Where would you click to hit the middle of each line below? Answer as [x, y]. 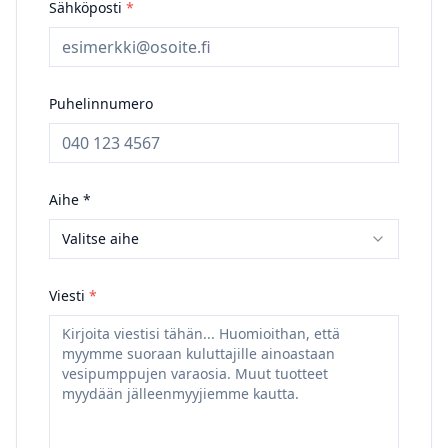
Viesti [69, 295]
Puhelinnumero [101, 103]
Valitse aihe [100, 238]
